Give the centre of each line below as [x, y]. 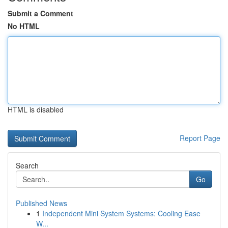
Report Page [200, 138]
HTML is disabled [36, 109]
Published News [41, 203]
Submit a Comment [40, 13]
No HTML [24, 26]
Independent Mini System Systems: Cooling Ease [121, 213]
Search [27, 165]
